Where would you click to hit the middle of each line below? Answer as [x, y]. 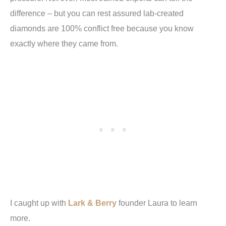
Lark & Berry [92, 203]
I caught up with [39, 203]
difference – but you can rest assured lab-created [97, 13]
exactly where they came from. [64, 43]
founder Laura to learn [157, 203]
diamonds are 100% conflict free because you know [102, 28]
